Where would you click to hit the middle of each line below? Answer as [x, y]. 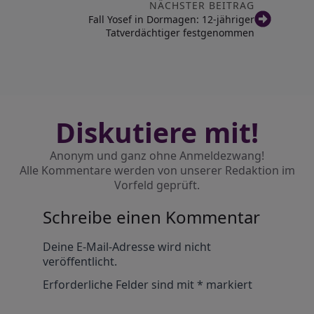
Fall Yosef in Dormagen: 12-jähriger [172, 19]
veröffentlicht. [80, 261]
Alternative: [73, 237]
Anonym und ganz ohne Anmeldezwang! [157, 156]
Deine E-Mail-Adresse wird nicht [127, 247]
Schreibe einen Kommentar [151, 217]
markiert [227, 285]
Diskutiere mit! [157, 132]
